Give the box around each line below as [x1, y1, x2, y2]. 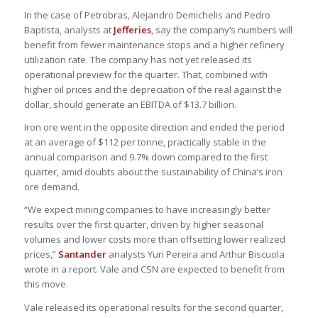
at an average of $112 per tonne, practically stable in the [23, 136, 266, 149]
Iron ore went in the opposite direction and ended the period [23, 121, 285, 134]
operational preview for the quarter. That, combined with [23, 68, 268, 82]
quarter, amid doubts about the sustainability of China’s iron [23, 165, 283, 179]
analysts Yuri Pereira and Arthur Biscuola [106, 248, 285, 261]
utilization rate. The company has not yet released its [23, 53, 252, 67]
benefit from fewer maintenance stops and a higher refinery [23, 38, 285, 52]
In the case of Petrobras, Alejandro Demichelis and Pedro [23, 9, 270, 22]
